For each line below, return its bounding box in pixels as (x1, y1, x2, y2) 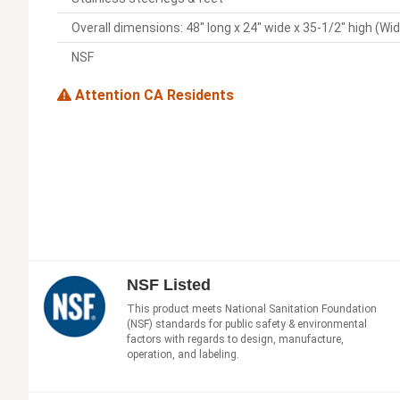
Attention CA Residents (71, 87, 234, 104)
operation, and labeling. (127, 347, 239, 361)
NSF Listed (127, 275, 211, 294)
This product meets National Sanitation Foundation (127, 302, 377, 315)
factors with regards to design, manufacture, (127, 332, 344, 346)
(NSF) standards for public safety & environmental (127, 317, 367, 330)
